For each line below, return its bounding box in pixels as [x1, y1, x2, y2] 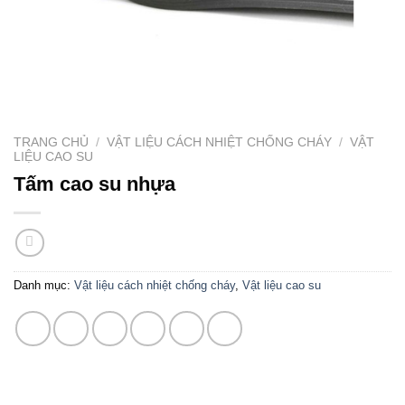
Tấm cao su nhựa [14, 172, 175, 195]
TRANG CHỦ [14, 136, 89, 149]
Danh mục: [14, 278, 74, 293]
